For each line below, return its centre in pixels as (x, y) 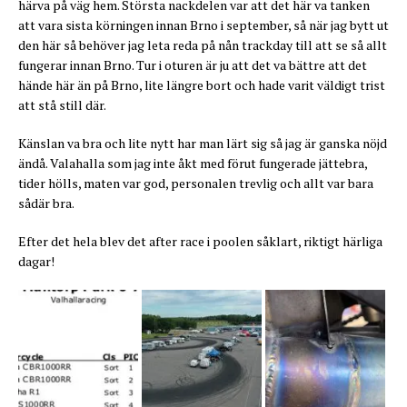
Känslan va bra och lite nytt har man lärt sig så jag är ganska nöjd (203, 144)
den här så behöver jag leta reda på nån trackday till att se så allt (203, 45)
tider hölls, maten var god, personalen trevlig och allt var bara (196, 184)
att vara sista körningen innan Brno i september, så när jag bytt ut (203, 25)
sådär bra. (46, 203)
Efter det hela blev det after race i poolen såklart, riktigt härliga (200, 242)
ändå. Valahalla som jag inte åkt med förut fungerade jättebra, (193, 164)
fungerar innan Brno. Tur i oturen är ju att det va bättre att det (193, 65)
